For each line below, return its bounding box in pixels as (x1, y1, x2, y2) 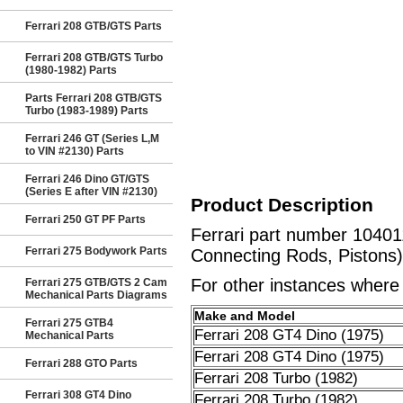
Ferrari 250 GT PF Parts (25, 213, 146, 226)
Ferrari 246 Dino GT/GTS (25, 173, 149, 185)
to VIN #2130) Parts (25, 145, 124, 157)
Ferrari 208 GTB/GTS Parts (25, 20, 162, 32)
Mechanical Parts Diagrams (25, 289, 167, 301)
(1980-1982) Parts (25, 64, 117, 76)
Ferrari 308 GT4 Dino (25, 389, 131, 401)
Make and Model (193, 309, 295, 323)
